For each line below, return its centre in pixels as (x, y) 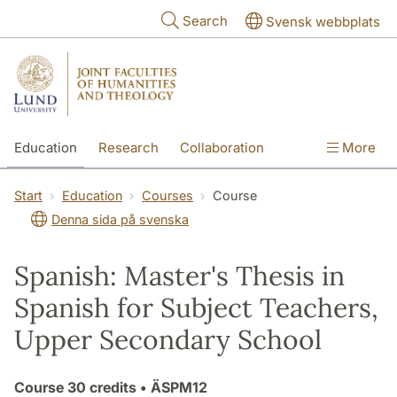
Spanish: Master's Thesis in (179, 275)
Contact (139, 185)
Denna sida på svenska (120, 219)
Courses (167, 195)
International (54, 185)
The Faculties (228, 185)
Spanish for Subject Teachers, (196, 307)
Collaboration (222, 147)
